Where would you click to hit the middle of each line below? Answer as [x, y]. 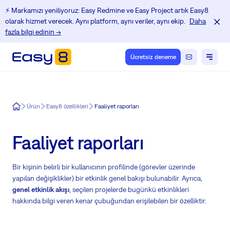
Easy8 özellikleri [67, 106]
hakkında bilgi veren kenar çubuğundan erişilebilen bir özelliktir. [109, 201]
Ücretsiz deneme [153, 57]
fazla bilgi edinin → [33, 32]
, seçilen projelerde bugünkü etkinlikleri [129, 190]
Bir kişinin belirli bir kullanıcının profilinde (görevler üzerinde [104, 167]
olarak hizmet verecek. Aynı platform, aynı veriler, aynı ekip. [96, 21]
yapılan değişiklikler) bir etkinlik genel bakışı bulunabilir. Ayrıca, [107, 178]
